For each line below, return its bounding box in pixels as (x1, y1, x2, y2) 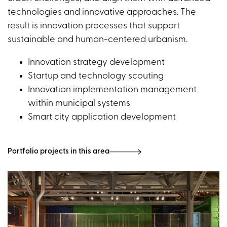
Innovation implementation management (28, 85, 197, 95)
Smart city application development (28, 112, 176, 122)
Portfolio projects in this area (8, 148, 109, 156)
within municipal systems (28, 98, 130, 108)
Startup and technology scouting (28, 71, 164, 81)
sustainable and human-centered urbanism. (8, 34, 187, 45)
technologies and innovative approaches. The (8, 7, 196, 17)
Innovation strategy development (28, 57, 165, 67)
